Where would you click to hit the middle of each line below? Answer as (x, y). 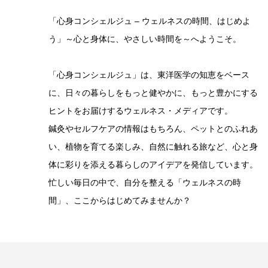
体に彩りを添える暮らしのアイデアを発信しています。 (153, 165)
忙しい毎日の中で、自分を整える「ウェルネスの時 (145, 182)
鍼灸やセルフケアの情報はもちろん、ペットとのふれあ (153, 129)
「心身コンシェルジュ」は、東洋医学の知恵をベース (149, 75)
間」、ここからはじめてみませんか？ (120, 200)
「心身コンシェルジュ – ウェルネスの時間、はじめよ (150, 21)
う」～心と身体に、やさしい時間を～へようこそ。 (145, 39)
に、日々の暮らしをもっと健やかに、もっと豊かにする (153, 93)
